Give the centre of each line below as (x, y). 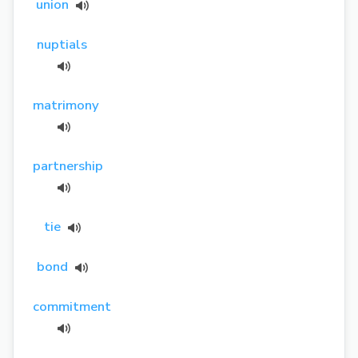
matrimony (66, 105)
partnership (68, 165)
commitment (72, 306)
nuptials (62, 44)
